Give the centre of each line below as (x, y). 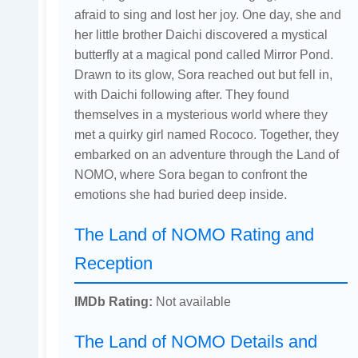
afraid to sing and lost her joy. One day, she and (207, 15)
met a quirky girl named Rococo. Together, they (206, 135)
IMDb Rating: (113, 302)
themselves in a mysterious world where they (201, 115)
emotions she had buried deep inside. (180, 195)
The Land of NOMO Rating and (194, 235)
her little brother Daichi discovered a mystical (201, 35)
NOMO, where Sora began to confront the (191, 175)
